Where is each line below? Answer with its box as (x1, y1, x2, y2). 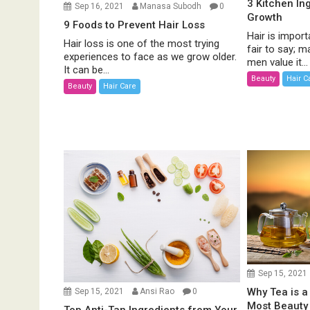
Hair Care (103, 81, 136, 91)
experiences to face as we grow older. (64, 50, 237, 63)
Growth (247, 10, 283, 24)
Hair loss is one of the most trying (64, 37, 219, 50)
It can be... (64, 63, 109, 76)
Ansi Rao (140, 286, 174, 297)
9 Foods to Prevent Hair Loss (64, 18, 205, 31)
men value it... (247, 55, 309, 69)
